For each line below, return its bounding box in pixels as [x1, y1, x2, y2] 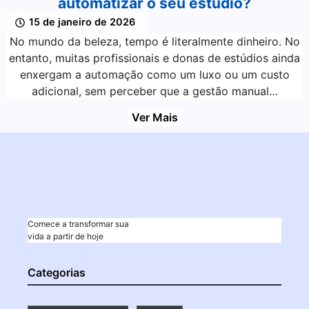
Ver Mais [131, 110, 178, 125]
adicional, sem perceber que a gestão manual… [31, 83, 278, 98]
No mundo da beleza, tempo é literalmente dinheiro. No [9, 34, 300, 48]
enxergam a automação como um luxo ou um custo [19, 67, 290, 81]
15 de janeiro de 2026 [29, 15, 136, 28]
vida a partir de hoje [28, 231, 103, 242]
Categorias [28, 265, 86, 279]
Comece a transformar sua [28, 219, 129, 230]
